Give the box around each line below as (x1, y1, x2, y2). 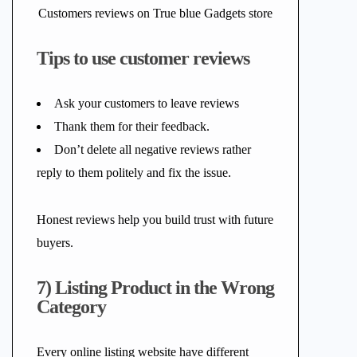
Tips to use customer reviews (37, 48, 249, 69)
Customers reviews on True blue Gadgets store (38, 6, 273, 20)
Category (37, 296, 106, 317)
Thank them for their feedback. (54, 120, 210, 133)
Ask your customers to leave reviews (54, 96, 239, 110)
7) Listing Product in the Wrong (37, 277, 274, 298)
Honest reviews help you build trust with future (37, 213, 273, 226)
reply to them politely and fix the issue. (37, 166, 231, 179)
